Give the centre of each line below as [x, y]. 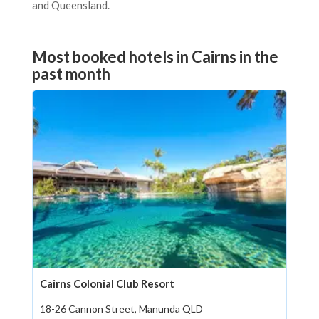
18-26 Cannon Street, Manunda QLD [121, 309]
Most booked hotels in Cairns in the [155, 57]
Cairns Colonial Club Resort [107, 283]
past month [71, 74]
